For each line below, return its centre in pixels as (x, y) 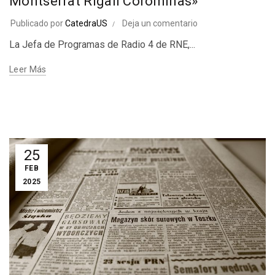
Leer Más (28, 70)
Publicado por (38, 24)
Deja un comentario (160, 24)
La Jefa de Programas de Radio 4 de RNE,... (102, 45)
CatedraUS (86, 24)
